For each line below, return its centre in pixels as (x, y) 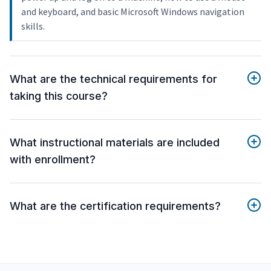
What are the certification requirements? (115, 206)
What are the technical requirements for (113, 79)
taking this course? (59, 96)
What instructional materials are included (115, 143)
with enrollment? (53, 160)
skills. (33, 26)
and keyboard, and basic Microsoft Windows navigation (133, 12)
